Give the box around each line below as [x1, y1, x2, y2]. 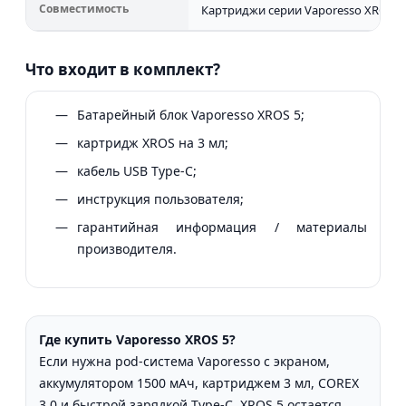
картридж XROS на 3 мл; [77, 133, 228, 151]
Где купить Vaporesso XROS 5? [39, 330, 236, 348]
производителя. [77, 239, 177, 257]
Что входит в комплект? [25, 58, 220, 80]
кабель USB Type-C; [77, 161, 197, 179]
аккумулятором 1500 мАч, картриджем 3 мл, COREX [39, 373, 359, 391]
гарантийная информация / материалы [77, 217, 367, 236]
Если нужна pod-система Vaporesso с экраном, [39, 352, 330, 370]
